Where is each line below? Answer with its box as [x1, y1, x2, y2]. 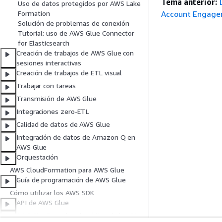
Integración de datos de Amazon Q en [16, 133, 136, 142]
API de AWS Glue [16, 198, 69, 207]
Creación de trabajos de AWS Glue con [16, 49, 134, 57]
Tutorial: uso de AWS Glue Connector [18, 29, 134, 38]
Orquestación [16, 153, 58, 162]
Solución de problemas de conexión [18, 19, 129, 28]
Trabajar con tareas [16, 81, 76, 90]
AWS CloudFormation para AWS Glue [10, 166, 124, 174]
